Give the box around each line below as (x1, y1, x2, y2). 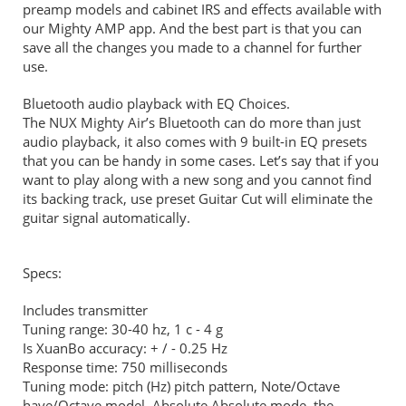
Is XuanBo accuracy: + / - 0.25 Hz (23, 338, 227, 357)
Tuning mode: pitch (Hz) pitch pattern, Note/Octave (23, 376, 340, 395)
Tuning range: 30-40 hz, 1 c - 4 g (23, 319, 223, 338)
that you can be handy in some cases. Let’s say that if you (23, 150, 379, 169)
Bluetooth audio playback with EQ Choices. (23, 93, 290, 112)
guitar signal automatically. (23, 208, 190, 227)
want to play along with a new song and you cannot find (23, 169, 372, 188)
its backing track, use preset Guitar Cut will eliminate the (23, 188, 372, 208)
